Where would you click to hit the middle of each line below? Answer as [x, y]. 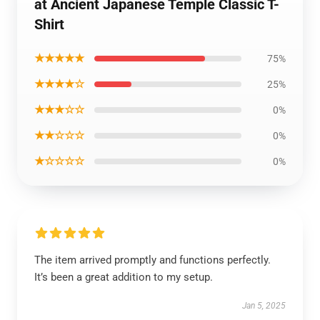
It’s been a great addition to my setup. [124, 277]
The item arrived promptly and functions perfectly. [152, 260]
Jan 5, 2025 [264, 306]
